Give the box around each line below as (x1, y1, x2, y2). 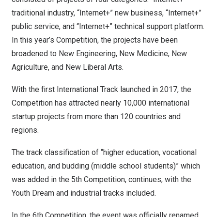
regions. (12, 125, 39, 135)
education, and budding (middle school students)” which (12, 161, 200, 170)
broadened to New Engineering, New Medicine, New (12, 49, 187, 58)
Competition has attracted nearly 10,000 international (12, 98, 189, 108)
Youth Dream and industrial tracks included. (12, 188, 156, 198)
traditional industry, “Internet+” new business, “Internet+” (12, 8, 201, 17)
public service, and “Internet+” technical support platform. (12, 22, 204, 31)
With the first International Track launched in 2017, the (12, 85, 191, 94)
